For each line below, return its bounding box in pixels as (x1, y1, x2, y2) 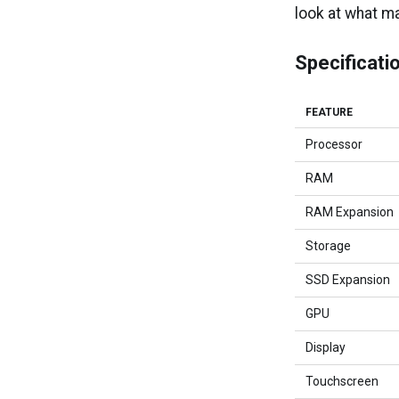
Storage (305, 239, 352, 253)
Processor (305, 137, 363, 151)
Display (305, 340, 346, 354)
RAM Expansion (305, 205, 395, 219)
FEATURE (305, 106, 354, 118)
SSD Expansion (305, 273, 391, 287)
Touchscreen (305, 374, 379, 388)
